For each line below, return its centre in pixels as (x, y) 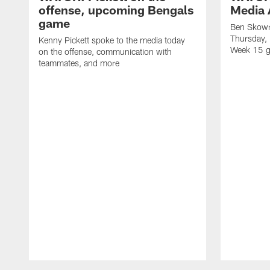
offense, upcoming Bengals (116, 9)
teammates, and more (79, 63)
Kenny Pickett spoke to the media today (112, 40)
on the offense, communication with (105, 51)
